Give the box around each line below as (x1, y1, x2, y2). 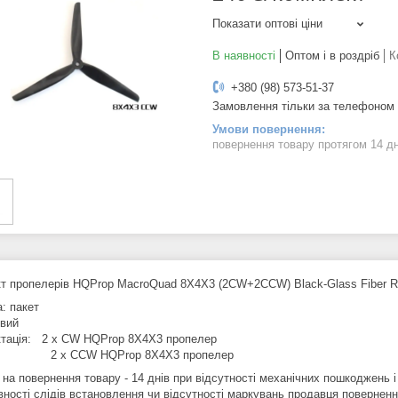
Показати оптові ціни (212, 17, 322, 31)
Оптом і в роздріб (285, 49, 379, 63)
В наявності (212, 49, 275, 63)
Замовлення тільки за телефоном (212, 99, 394, 114)
